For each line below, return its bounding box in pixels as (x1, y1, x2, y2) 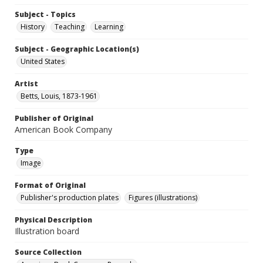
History (21, 22, 45, 32)
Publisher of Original (15, 113, 93, 124)
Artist (15, 79, 38, 89)
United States (21, 56, 65, 67)
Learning (95, 22, 123, 32)
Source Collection (15, 247, 82, 258)
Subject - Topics (15, 9, 76, 20)
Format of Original (15, 180, 86, 191)
